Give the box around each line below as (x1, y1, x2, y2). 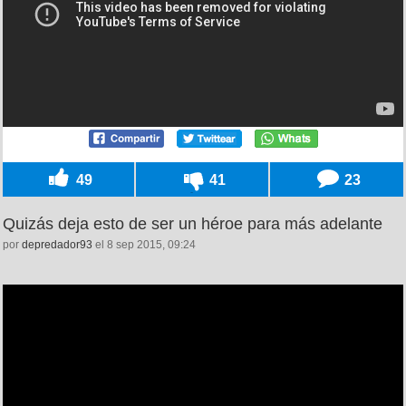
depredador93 (22, 237, 92, 251)
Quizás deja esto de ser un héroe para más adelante (3, 214, 382, 233)
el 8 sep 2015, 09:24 (92, 237, 196, 251)
